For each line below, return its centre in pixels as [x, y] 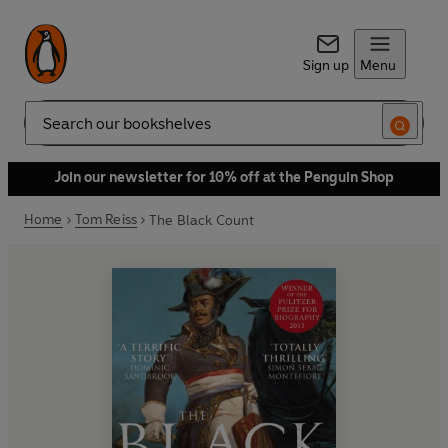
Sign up [325, 65]
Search [46, 131]
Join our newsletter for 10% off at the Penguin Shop [224, 177]
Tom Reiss [106, 219]
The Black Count [202, 220]
